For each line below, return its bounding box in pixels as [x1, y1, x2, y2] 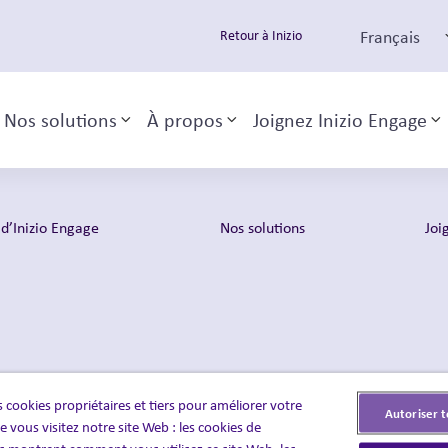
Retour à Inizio [220, 26, 302, 45]
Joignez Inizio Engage [252, 105, 427, 133]
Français [359, 24, 420, 49]
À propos [146, 105, 223, 133]
